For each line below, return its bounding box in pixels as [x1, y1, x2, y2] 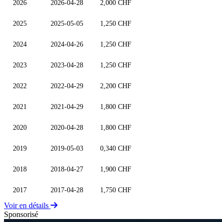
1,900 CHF [100, 165, 131, 173]
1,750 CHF [100, 186, 131, 194]
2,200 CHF [100, 82, 131, 90]
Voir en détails [4, 201, 51, 210]
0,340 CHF [100, 144, 131, 152]
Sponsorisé [4, 210, 38, 219]
